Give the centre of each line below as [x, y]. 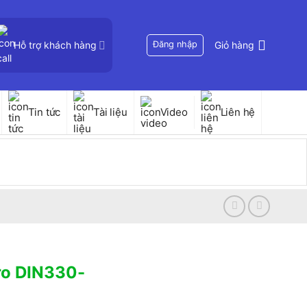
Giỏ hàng [234, 45]
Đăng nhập [175, 44]
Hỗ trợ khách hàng [55, 45]
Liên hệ [238, 112]
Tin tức [44, 112]
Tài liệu [110, 112]
